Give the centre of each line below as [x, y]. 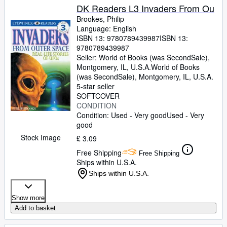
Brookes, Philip [100, 19]
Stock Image [41, 137]
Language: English [106, 28]
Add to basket [35, 208]
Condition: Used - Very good [122, 115]
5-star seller [96, 86]
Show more [28, 198]
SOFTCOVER [98, 96]
